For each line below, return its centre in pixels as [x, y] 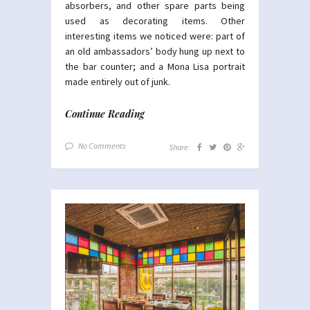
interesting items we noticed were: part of [155, 36]
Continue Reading [105, 113]
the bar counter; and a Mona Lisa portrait [155, 66]
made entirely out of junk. [118, 81]
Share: [180, 147]
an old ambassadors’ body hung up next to [155, 51]
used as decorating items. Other [155, 20]
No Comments [102, 145]
